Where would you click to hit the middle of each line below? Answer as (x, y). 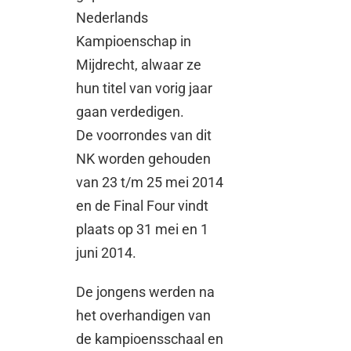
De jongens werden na (146, 292)
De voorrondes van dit (144, 136)
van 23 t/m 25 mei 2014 (150, 183)
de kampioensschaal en (150, 339)
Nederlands (112, 18)
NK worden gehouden (144, 159)
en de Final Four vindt (143, 206)
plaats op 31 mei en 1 (143, 230)
